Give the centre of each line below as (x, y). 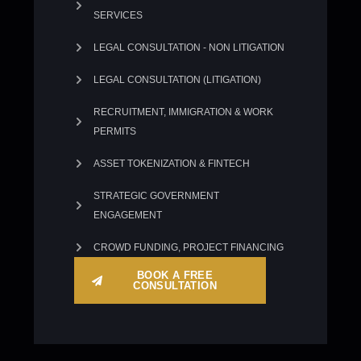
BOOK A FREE (175, 275)
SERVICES (118, 15)
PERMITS (114, 131)
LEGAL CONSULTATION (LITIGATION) (177, 80)
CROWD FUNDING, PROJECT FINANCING (188, 247)
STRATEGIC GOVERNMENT (156, 196)
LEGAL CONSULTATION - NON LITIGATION (189, 48)
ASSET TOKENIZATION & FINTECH (171, 164)
